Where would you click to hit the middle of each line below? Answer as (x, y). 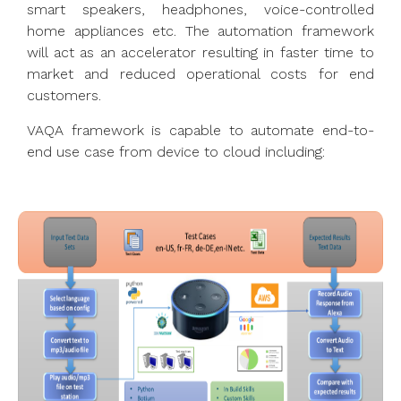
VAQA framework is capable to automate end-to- (200, 130)
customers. (64, 96)
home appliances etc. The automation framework (200, 31)
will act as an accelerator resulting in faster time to (200, 53)
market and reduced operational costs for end (200, 74)
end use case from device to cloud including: (176, 151)
